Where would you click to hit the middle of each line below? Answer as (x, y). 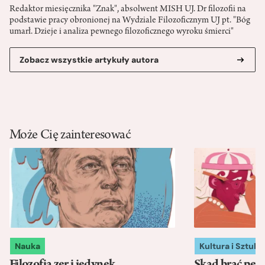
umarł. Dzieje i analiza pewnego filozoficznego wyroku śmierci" (122, 32)
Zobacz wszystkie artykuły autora (89, 59)
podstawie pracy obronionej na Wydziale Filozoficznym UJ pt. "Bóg (130, 20)
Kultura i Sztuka (231, 246)
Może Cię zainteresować (70, 136)
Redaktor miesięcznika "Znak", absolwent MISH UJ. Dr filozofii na (128, 9)
